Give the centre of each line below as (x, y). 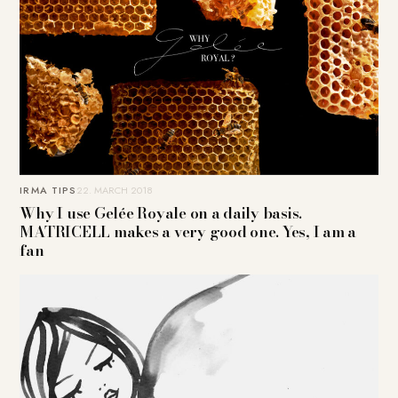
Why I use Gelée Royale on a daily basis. (161, 214)
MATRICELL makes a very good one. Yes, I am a (188, 232)
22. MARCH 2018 (115, 191)
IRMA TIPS (48, 191)
